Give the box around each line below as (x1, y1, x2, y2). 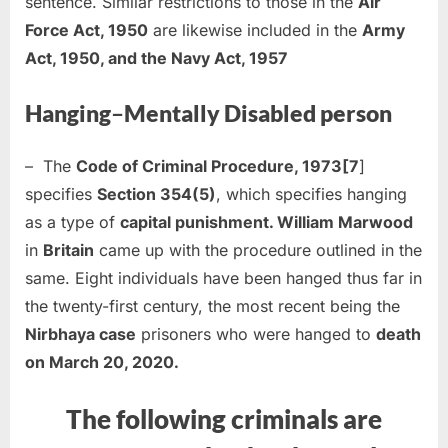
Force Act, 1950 (25, 20, 148, 41)
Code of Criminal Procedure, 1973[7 (76, 156, 359, 177)
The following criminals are (66, 403, 382, 436)
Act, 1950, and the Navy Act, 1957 (25, 48, 288, 69)
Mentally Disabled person (124, 99, 392, 128)
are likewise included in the (148, 20, 362, 41)
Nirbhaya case (25, 324, 136, 345)
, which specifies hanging (216, 184, 407, 205)
